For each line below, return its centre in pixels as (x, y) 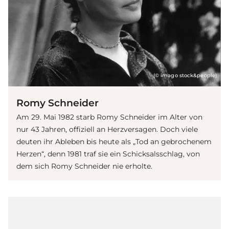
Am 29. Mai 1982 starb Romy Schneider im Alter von (109, 117)
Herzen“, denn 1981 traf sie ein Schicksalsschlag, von (108, 154)
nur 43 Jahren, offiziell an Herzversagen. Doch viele (107, 130)
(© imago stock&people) (185, 76)
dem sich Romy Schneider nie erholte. (84, 166)
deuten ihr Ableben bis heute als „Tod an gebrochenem (114, 142)
